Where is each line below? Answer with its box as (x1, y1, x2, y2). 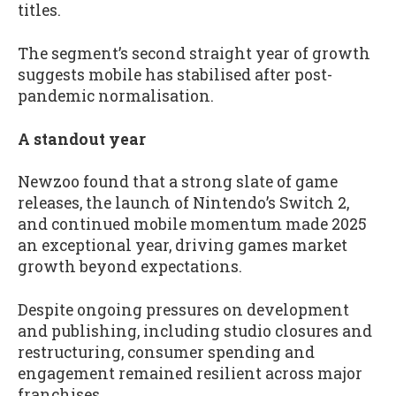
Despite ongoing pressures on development (18, 299, 349, 320)
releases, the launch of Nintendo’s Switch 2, (18, 193, 349, 214)
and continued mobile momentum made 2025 (18, 214, 367, 235)
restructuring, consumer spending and (18, 341, 315, 362)
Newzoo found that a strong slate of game (18, 171, 338, 193)
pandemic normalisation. (18, 86, 214, 106)
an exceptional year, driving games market (18, 235, 347, 256)
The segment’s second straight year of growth (18, 43, 370, 64)
